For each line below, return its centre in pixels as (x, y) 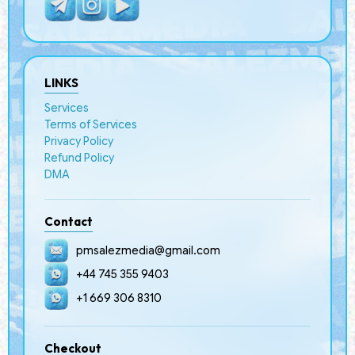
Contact (69, 222)
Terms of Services (91, 125)
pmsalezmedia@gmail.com (148, 250)
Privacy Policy (79, 141)
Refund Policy (79, 158)
